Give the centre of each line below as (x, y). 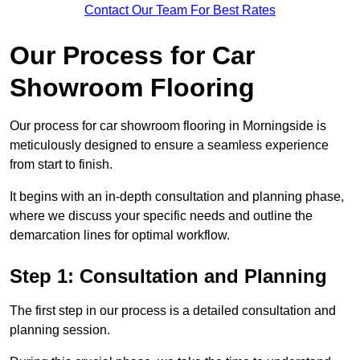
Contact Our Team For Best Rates (180, 10)
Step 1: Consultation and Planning (168, 276)
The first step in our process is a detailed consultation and (173, 311)
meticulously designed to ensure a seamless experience (169, 145)
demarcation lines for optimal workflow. (120, 235)
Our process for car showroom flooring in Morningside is (168, 126)
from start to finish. (63, 165)
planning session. (60, 330)
